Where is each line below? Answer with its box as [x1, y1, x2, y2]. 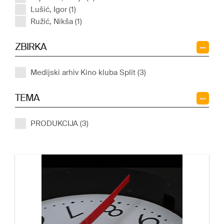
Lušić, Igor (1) [30, 4, 76, 14]
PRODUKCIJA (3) [30, 118, 88, 128]
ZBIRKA [15, 40, 46, 53]
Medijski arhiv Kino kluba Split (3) [30, 67, 146, 77]
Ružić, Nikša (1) [30, 16, 82, 26]
